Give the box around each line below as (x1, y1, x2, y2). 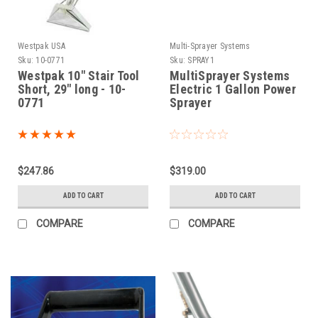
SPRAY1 (187, 55, 214, 66)
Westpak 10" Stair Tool (18, 68, 140, 84)
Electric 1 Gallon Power (170, 82, 296, 97)
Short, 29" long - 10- (18, 82, 126, 97)
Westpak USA (18, 41, 65, 52)
